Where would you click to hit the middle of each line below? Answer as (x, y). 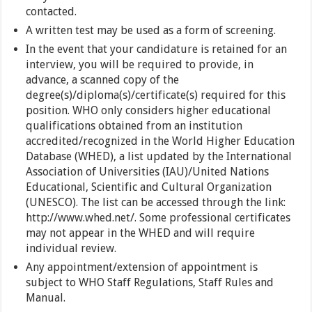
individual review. (71, 249)
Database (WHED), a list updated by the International (159, 157)
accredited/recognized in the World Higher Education (161, 141)
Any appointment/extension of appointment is (142, 267)
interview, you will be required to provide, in (140, 65)
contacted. (52, 12)
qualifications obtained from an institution (134, 126)
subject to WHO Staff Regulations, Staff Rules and (150, 283)
